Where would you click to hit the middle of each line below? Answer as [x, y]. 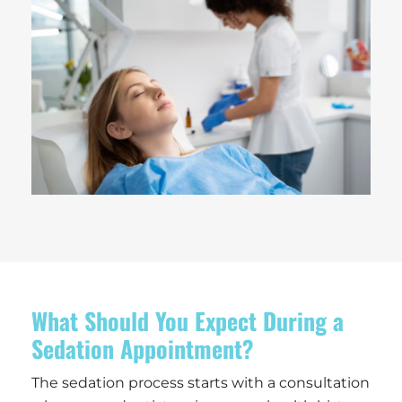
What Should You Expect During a [188, 320]
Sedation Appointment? [143, 348]
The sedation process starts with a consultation [201, 382]
